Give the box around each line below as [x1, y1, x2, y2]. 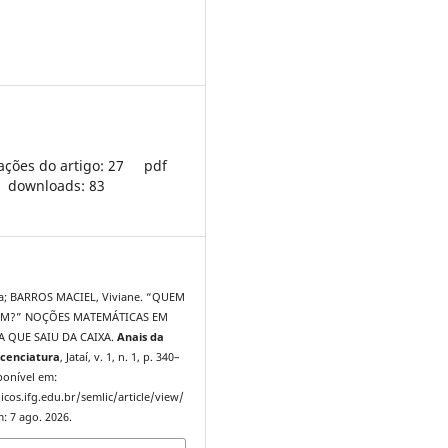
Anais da [117, 330, 165, 345]
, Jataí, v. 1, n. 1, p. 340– [60, 350, 181, 365]
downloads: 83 [7, 175, 105, 195]
